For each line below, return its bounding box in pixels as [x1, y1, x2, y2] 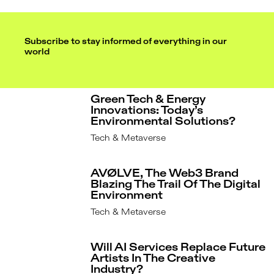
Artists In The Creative [91, 253, 216, 265]
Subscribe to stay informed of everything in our [24, 37, 227, 46]
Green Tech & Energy [91, 94, 206, 106]
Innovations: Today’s [91, 105, 204, 117]
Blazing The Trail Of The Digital [91, 179, 261, 191]
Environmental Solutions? [91, 116, 236, 128]
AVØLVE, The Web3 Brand [91, 168, 239, 180]
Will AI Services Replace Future [91, 242, 266, 254]
